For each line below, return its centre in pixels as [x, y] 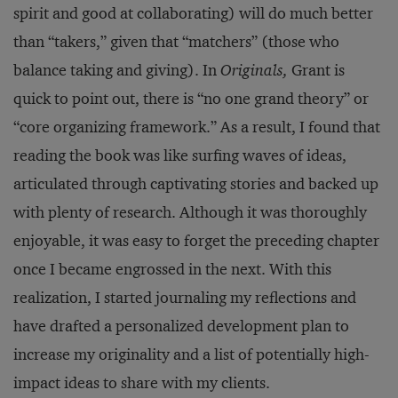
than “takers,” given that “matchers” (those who [176, 42]
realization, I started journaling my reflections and [185, 298]
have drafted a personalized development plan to [181, 326]
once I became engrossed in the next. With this [172, 269]
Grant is [316, 70]
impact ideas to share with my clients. [142, 383]
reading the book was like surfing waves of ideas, [180, 155]
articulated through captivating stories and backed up [196, 184]
